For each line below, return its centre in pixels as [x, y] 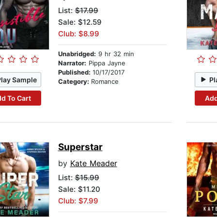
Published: [75, 72]
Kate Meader [93, 163]
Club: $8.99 [78, 34]
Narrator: [72, 63]
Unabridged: [77, 54]
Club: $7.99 [78, 201]
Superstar [80, 147]
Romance [105, 82]
